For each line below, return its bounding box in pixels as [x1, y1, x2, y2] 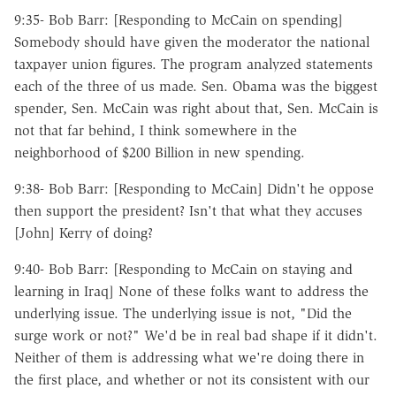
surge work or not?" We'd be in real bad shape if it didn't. [14, 326, 377, 344]
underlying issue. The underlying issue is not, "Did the [14, 304, 352, 322]
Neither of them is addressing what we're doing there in [14, 348, 364, 366]
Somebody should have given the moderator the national [14, 33, 369, 50]
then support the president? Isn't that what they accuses [14, 202, 362, 219]
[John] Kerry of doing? [14, 224, 157, 241]
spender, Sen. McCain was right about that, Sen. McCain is [14, 99, 378, 117]
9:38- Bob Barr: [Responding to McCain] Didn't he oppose [14, 179, 374, 197]
